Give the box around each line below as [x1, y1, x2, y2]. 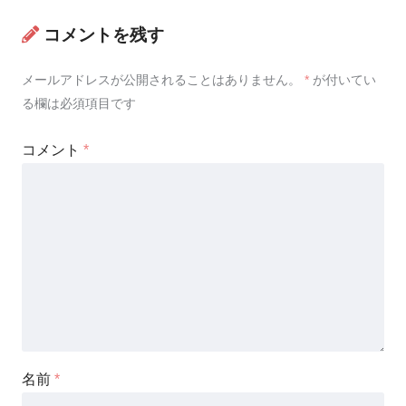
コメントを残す [43, 24, 164, 44]
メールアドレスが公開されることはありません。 [22, 72, 301, 87]
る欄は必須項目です [22, 95, 136, 111]
